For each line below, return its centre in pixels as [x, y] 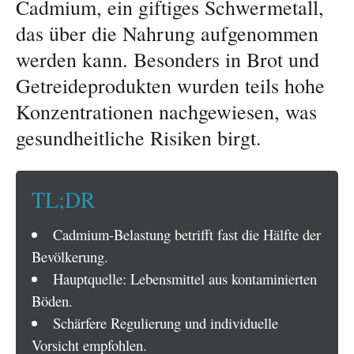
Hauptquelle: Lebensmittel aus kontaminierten [185, 278]
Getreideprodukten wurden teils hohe [170, 86]
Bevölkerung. [70, 256]
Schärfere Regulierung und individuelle [165, 322]
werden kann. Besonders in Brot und [168, 60]
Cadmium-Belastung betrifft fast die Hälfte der [186, 234]
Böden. [52, 300]
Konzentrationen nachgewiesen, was [166, 112]
